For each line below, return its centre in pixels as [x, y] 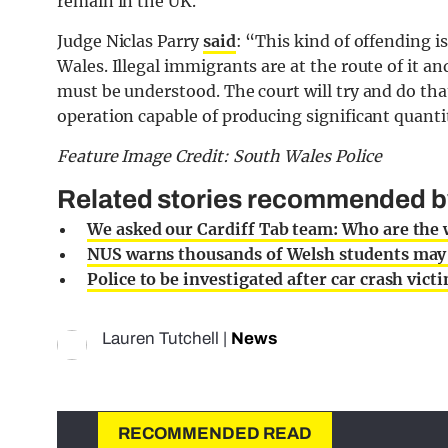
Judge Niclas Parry [130, 41]
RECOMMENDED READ [215, 434]
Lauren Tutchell [160, 339]
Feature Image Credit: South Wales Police [221, 156]
